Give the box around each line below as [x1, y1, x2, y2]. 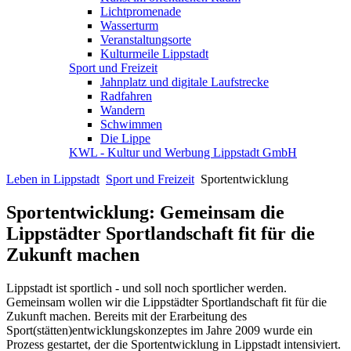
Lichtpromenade [100, 5, 181, 18]
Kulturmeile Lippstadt [100, 47, 208, 60]
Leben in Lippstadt [6, 172, 100, 186]
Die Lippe [100, 132, 150, 145]
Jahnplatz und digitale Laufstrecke [100, 75, 269, 89]
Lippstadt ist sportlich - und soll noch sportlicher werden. [6, 280, 287, 295]
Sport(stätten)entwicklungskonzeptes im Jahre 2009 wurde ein [6, 323, 313, 337]
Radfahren [100, 89, 152, 103]
